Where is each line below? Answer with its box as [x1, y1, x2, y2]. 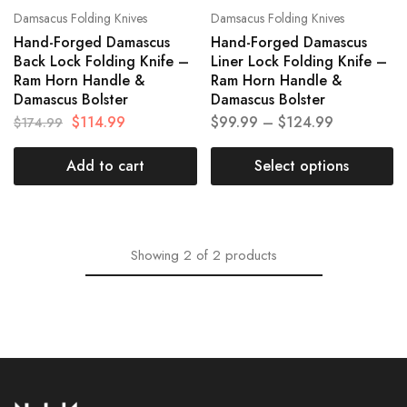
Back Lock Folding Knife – [14, 50, 189, 72]
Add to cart [65, 154, 144, 176]
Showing [130, 244, 179, 265]
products [224, 244, 277, 265]
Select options [254, 154, 350, 176]
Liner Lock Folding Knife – [210, 50, 387, 72]
